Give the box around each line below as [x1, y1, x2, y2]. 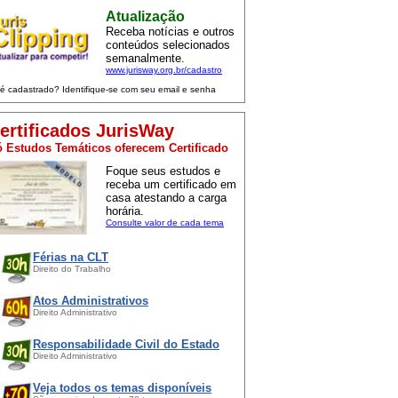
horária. [106, 203, 144, 218]
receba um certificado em [106, 177, 236, 191]
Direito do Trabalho [33, 263, 111, 274]
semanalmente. [106, 51, 185, 65]
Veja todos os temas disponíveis [33, 380, 211, 394]
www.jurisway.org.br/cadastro [106, 64, 222, 75]
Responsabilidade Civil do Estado [33, 337, 219, 351]
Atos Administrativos [33, 293, 148, 307]
